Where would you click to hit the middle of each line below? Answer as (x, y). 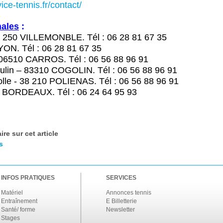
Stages (10, 218)
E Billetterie (121, 201)
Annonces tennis (129, 193)
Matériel (12, 193)
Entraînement (19, 201)
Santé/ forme (18, 210)
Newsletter (120, 210)
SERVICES (121, 178)
